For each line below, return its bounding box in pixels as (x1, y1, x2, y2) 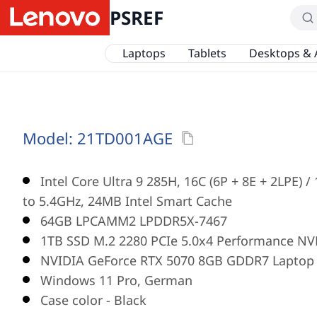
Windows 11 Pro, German (40, 272, 192, 289)
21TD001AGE (77, 127, 173, 149)
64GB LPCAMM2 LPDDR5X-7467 (40, 212, 227, 229)
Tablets (188, 45, 226, 61)
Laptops (122, 45, 166, 61)
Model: (23, 127, 77, 149)
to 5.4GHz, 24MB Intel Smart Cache (23, 192, 232, 209)
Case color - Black (40, 292, 146, 309)
